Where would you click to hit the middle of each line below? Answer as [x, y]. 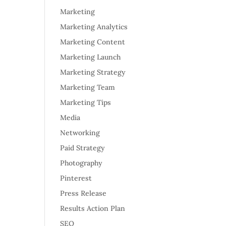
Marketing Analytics [94, 27]
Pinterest [76, 178]
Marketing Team [88, 87]
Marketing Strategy [93, 72]
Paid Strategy [83, 148]
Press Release [83, 193]
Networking [80, 133]
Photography [81, 163]
